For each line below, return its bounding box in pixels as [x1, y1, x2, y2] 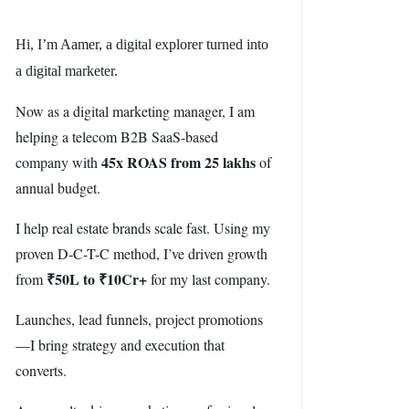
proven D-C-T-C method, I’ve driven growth [16, 244, 267, 263]
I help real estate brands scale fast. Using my [16, 218, 270, 237]
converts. [16, 361, 67, 380]
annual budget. [16, 178, 100, 197]
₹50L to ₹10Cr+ [47, 268, 147, 289]
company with [16, 152, 101, 172]
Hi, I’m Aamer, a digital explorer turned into [16, 37, 268, 52]
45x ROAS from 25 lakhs [101, 152, 256, 173]
